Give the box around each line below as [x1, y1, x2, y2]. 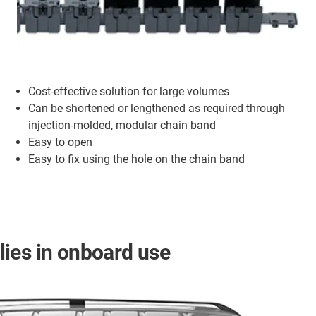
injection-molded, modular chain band [28, 118, 216, 132]
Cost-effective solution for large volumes [28, 84, 229, 98]
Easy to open [28, 135, 92, 149]
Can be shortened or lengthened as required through [28, 101, 285, 115]
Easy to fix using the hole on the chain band [28, 152, 245, 166]
